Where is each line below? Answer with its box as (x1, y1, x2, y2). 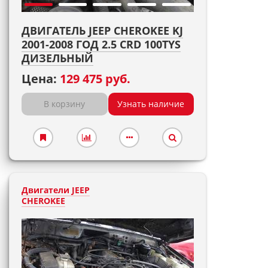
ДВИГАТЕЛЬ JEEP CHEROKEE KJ (22, 23, 183, 38)
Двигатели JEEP (22, 184, 90, 196)
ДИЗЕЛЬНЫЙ (22, 51, 93, 65)
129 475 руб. (60, 71, 130, 87)
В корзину (44, 98, 86, 109)
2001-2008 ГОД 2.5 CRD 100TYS (22, 37, 181, 51)
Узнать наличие (117, 98, 185, 109)
